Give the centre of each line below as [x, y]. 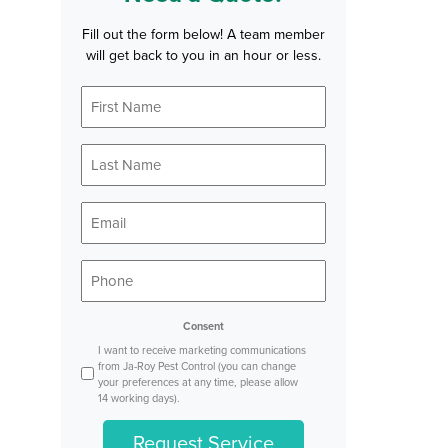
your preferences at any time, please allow [198, 381]
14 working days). [139, 397]
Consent [203, 325]
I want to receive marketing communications [202, 349]
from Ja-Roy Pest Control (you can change [197, 365]
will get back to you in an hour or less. [203, 54]
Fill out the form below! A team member [203, 33]
